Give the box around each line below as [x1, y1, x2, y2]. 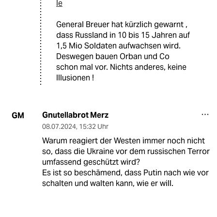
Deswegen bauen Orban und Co [56, 51, 170, 62]
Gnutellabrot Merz [42, 110, 108, 121]
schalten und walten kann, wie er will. [42, 178, 173, 189]
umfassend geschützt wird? [42, 157, 140, 168]
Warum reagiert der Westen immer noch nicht [42, 136, 205, 146]
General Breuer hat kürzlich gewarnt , [56, 19, 187, 30]
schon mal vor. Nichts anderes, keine [56, 62, 186, 73]
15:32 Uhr [78, 122, 108, 131]
